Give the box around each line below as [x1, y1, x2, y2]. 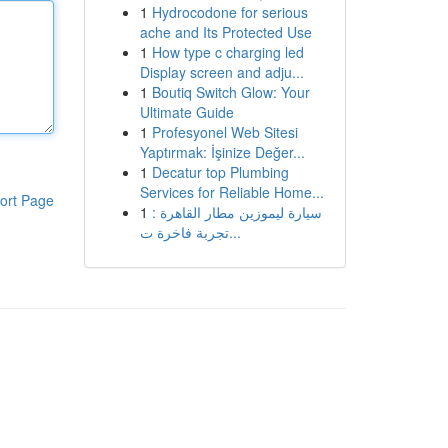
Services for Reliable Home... [139, 182, 324, 202]
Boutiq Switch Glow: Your [151, 82, 310, 102]
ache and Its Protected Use [139, 22, 312, 42]
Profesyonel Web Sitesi [151, 122, 298, 142]
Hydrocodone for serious [151, 2, 308, 22]
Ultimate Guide [139, 102, 234, 122]
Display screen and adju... [139, 62, 304, 82]
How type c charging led [151, 42, 304, 62]
